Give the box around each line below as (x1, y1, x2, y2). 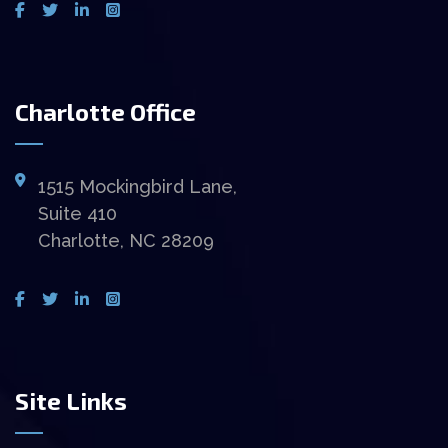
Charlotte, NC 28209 (37, 229, 214, 251)
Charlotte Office (15, 96, 196, 126)
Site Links (15, 385, 127, 415)
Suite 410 (37, 202, 117, 224)
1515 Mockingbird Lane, (37, 175, 237, 197)
